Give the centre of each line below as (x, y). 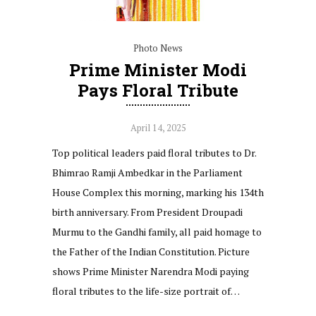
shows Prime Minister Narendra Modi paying (151, 271)
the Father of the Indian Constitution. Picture (151, 251)
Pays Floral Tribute (158, 90)
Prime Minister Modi (158, 69)
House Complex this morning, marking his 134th (158, 192)
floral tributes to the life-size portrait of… (146, 291)
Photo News (158, 48)
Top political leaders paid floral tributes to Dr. (154, 152)
